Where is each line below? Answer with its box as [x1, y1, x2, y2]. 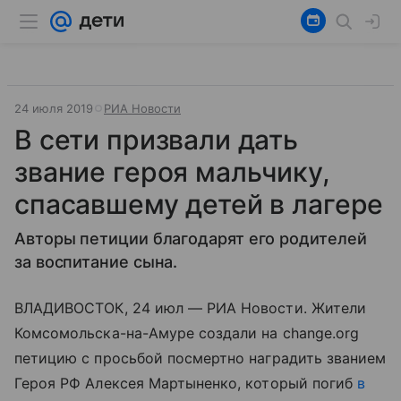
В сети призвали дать [14, 124, 299, 156]
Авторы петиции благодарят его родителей [14, 229, 367, 248]
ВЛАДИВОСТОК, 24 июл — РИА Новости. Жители [14, 299, 366, 317]
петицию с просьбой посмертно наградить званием [14, 349, 387, 367]
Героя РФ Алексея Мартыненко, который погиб [14, 374, 358, 392]
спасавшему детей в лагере [14, 188, 384, 220]
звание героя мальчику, [14, 156, 330, 188]
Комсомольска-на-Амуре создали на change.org [14, 324, 360, 342]
